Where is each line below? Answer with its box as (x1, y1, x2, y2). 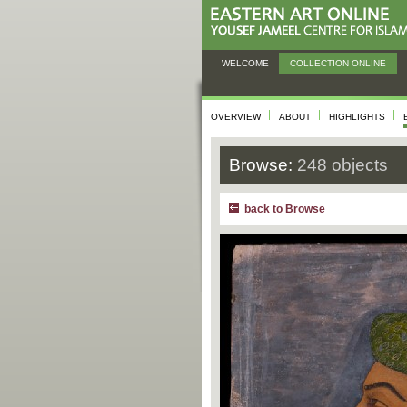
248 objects (297, 155, 388, 174)
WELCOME (222, 58, 269, 68)
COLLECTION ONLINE (290, 58, 386, 68)
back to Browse (244, 203, 325, 214)
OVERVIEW (211, 112, 261, 122)
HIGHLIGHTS (329, 112, 385, 122)
